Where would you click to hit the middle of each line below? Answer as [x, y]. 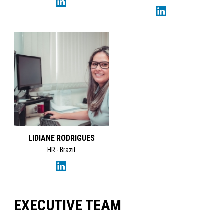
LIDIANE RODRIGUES [61, 138]
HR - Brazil [61, 150]
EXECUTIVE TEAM [68, 205]
